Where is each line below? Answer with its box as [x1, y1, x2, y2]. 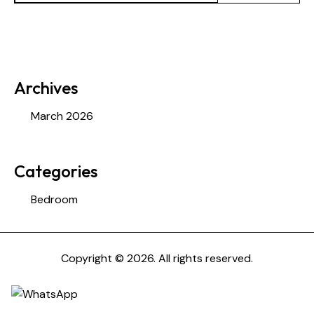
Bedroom [31, 192, 78, 207]
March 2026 [31, 109, 93, 124]
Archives [14, 77, 78, 99]
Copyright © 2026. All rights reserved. [61, 251, 253, 266]
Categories [14, 161, 97, 182]
